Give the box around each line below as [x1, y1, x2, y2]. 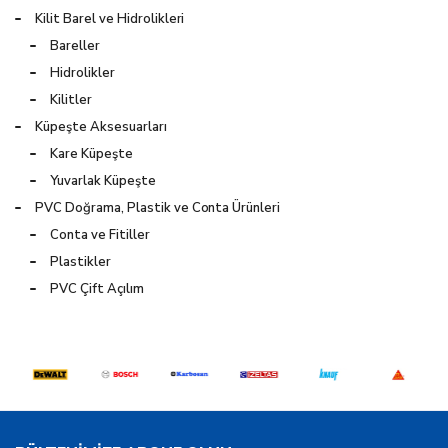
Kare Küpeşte [50, 144, 133, 163]
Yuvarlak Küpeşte [50, 171, 156, 190]
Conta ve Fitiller [50, 225, 150, 244]
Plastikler [50, 252, 111, 271]
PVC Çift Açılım [50, 279, 144, 298]
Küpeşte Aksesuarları [35, 117, 167, 136]
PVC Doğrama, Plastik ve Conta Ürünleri [35, 198, 281, 217]
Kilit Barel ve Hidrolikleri [35, 9, 185, 28]
